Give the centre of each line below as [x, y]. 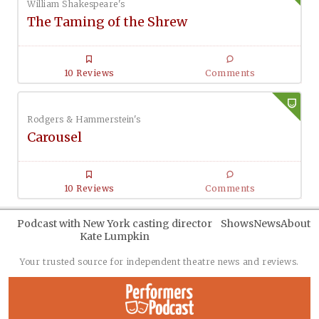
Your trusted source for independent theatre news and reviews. [159, 262]
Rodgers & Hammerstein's [84, 120]
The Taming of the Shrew [107, 22]
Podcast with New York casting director [115, 224]
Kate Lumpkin [115, 237]
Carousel [54, 137]
